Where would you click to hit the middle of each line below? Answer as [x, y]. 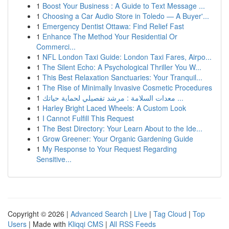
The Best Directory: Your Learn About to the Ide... [122, 128]
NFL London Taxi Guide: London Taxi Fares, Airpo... [127, 57]
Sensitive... [54, 159]
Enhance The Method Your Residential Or [110, 36]
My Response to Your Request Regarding [110, 149]
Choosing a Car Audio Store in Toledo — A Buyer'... [126, 16]
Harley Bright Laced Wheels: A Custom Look [114, 108]
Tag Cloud [170, 214]
